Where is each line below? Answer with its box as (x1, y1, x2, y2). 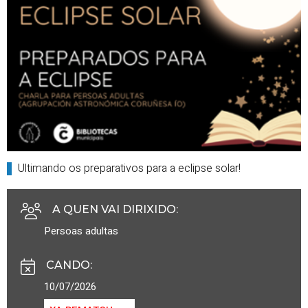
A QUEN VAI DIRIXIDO (52, 203, 176, 217)
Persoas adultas (44, 223, 118, 239)
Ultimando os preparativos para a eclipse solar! (17, 160, 241, 177)
